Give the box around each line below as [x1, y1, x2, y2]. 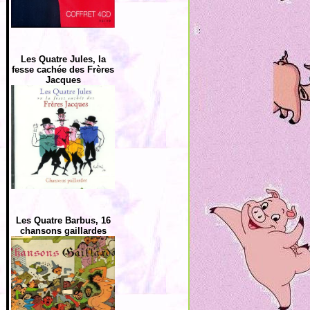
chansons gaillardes [19, 226, 107, 236]
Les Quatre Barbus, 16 [15, 215, 111, 226]
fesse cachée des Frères [12, 64, 114, 75]
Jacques [45, 75, 81, 85]
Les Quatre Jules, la [20, 54, 106, 64]
